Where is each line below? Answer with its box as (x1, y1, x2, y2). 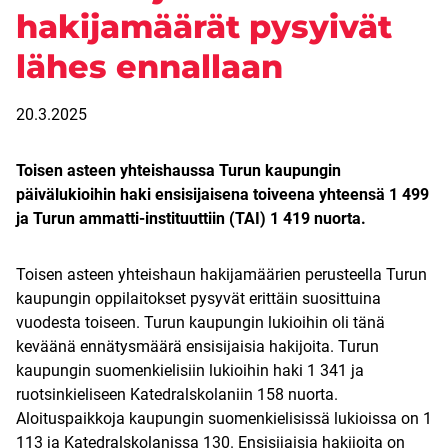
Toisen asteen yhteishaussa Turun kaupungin (16, 161, 341, 181)
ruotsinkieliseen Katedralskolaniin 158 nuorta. (16, 385, 338, 405)
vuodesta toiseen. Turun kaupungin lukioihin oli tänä (16, 313, 385, 333)
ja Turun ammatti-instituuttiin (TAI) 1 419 (16, 209, 310, 229)
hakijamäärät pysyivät (16, 7, 392, 47)
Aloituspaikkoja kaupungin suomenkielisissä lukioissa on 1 (16, 409, 432, 429)
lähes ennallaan (16, 47, 283, 87)
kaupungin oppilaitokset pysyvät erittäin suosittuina (16, 289, 381, 309)
